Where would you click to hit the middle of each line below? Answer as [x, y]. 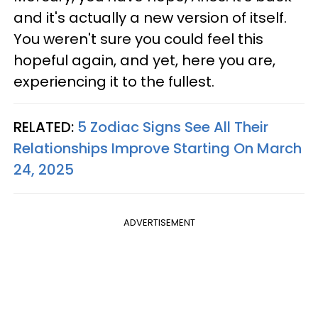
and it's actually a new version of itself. [150, 18]
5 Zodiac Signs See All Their [173, 127]
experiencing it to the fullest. [114, 82]
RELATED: [45, 127]
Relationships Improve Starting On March [158, 149]
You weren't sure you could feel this [138, 39]
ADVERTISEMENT [159, 223]
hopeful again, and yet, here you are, [144, 61]
